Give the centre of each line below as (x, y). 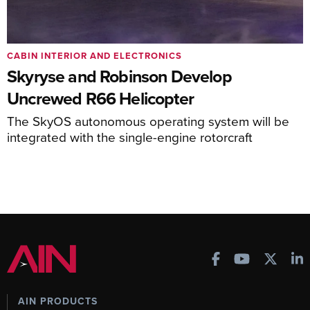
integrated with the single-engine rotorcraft (130, 137)
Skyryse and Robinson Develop (119, 76)
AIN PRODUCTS (58, 301)
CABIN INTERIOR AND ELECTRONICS (94, 56)
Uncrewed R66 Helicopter (100, 99)
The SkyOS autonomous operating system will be (148, 121)
